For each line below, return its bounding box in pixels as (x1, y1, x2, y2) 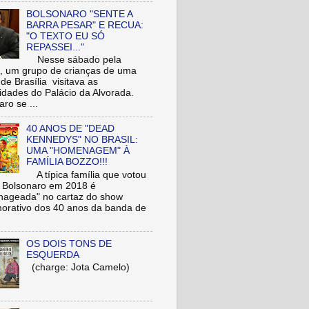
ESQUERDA (26, 249, 80, 260)
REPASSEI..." (26, 41, 85, 52)
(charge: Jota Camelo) (26, 262, 130, 273)
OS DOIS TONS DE (26, 238, 112, 249)
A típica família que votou (26, 169, 147, 180)
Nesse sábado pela (26, 54, 122, 66)
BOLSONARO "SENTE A (26, 8, 133, 19)
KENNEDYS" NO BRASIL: (26, 134, 139, 146)
